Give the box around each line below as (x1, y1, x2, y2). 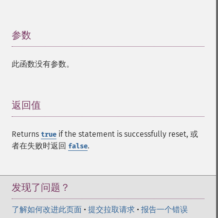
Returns (12, 129, 41, 139)
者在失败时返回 (12, 141, 68, 150)
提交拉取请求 (88, 205, 135, 214)
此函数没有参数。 (12, 59, 74, 69)
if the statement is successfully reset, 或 (56, 129, 198, 139)
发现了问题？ (12, 182, 70, 193)
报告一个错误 (141, 205, 188, 214)
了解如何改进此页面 (12, 205, 82, 214)
